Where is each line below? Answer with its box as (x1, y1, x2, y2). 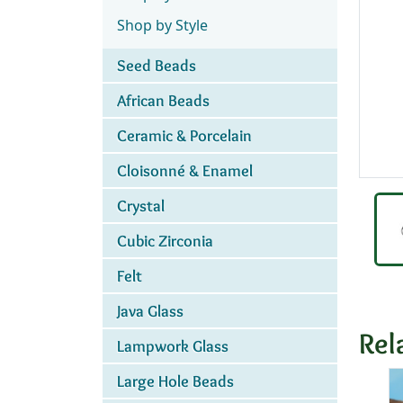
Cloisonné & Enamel (117, 161, 253, 180)
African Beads (117, 91, 210, 110)
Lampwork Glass (117, 336, 228, 355)
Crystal (117, 196, 165, 215)
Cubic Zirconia (117, 231, 213, 250)
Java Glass (117, 301, 184, 320)
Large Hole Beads (117, 372, 234, 390)
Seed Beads (117, 56, 196, 75)
